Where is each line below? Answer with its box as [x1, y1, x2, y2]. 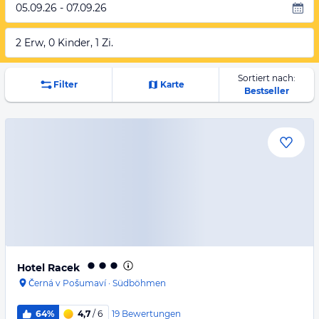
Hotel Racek [17, 261, 80, 274]
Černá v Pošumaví [28, 278, 106, 288]
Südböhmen [113, 278, 166, 288]
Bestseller [244, 85, 289, 96]
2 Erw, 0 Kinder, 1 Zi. [16, 36, 113, 49]
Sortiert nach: [237, 73, 296, 83]
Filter [53, 79, 78, 90]
